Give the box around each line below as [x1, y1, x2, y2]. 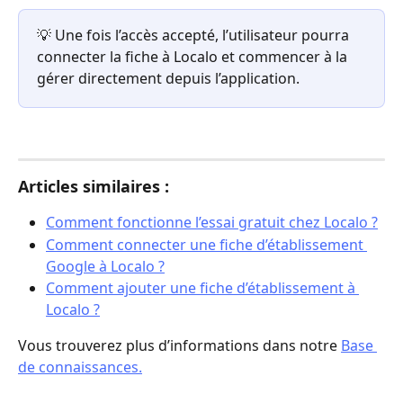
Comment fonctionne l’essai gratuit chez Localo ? [46, 212, 378, 233]
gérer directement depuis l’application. [37, 67, 300, 88]
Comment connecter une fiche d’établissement [46, 234, 367, 255]
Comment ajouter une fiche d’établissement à [46, 277, 359, 298]
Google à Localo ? [46, 255, 165, 276]
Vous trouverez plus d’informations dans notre [18, 335, 341, 355]
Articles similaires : [18, 175, 169, 198]
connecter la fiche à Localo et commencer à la [37, 46, 351, 67]
